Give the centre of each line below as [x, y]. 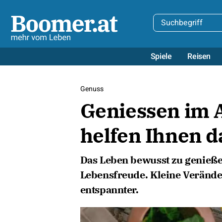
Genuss [92, 89]
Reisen [199, 56]
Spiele [161, 56]
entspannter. [109, 190]
